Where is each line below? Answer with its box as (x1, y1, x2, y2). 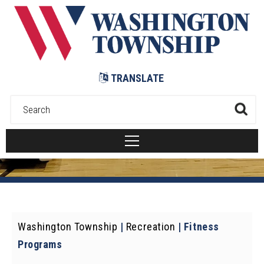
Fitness (183, 220, 219, 233)
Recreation (126, 220, 176, 233)
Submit (1, 1, 31, 14)
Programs (18, 238, 62, 250)
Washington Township (18, 220, 118, 233)
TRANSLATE (111, 71, 164, 84)
